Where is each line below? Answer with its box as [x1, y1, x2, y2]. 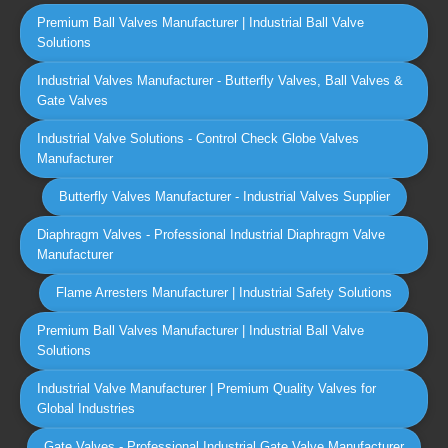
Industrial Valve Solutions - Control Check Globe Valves [37, 131, 359, 146]
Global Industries [37, 401, 135, 416]
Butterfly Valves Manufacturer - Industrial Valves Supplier [58, 189, 390, 204]
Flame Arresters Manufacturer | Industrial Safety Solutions [56, 285, 392, 300]
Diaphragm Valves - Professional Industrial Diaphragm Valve [37, 227, 385, 242]
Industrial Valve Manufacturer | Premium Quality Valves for [37, 381, 376, 396]
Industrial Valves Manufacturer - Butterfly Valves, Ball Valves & [37, 73, 403, 88]
